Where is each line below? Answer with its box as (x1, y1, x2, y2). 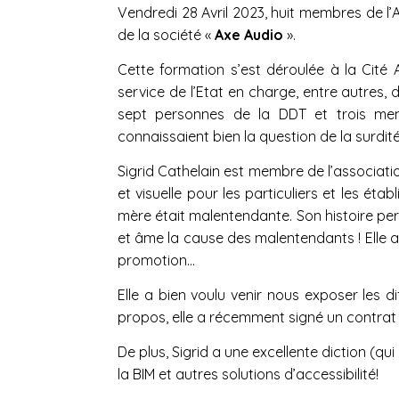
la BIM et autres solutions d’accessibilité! (118, 364, 379, 383)
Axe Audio (211, 25, 287, 44)
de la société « (118, 25, 211, 44)
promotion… (118, 250, 195, 269)
